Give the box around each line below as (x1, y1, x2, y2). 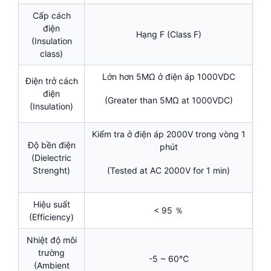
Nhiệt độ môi (26, 235, 77, 246)
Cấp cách (32, 10, 71, 21)
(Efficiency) (29, 212, 74, 223)
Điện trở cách (25, 76, 78, 87)
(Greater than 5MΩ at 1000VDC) (104, 95, 233, 106)
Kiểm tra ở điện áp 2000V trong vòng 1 (91, 129, 246, 140)
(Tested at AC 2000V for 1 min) (107, 165, 230, 176)
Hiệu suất (33, 199, 70, 210)
